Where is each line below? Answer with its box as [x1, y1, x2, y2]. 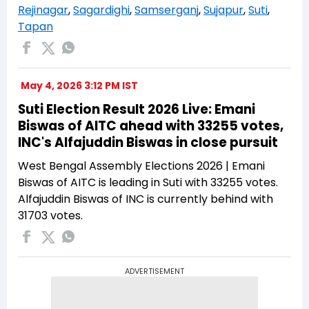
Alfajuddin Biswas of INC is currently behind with [18, 191, 273, 208]
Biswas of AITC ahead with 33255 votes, [18, 117, 283, 136]
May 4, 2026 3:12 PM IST [21, 79, 138, 93]
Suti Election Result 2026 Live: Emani [18, 100, 255, 119]
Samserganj [134, 2, 199, 19]
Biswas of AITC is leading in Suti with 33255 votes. [18, 175, 278, 191]
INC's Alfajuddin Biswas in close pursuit [18, 133, 278, 152]
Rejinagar [18, 2, 68, 19]
